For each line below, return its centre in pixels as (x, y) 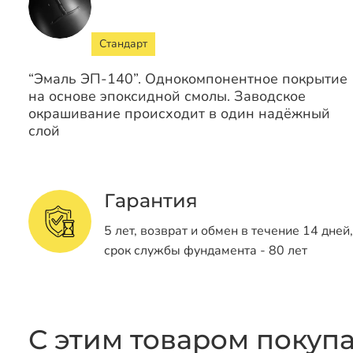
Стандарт (123, 43)
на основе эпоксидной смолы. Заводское (167, 96)
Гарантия (151, 200)
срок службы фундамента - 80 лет (206, 250)
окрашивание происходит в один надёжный (179, 113)
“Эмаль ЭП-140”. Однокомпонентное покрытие (188, 78)
